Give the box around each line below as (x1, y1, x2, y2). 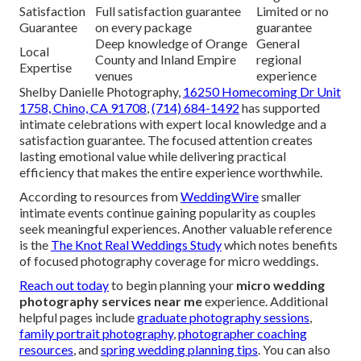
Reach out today (19, 277, 109, 293)
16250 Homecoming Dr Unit (183, 84, 341, 100)
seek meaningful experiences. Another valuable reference (19, 221, 332, 237)
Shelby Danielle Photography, (19, 84, 183, 100)
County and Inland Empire (95, 52, 236, 68)
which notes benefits (222, 237, 338, 253)
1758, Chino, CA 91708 (19, 100, 147, 116)
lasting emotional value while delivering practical (19, 148, 286, 164)
